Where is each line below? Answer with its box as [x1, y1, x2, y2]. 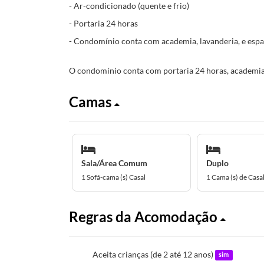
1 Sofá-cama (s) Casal [81, 172, 146, 181]
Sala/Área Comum [81, 157, 147, 168]
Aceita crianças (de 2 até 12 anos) [93, 249, 215, 259]
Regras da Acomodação [69, 207, 220, 225]
